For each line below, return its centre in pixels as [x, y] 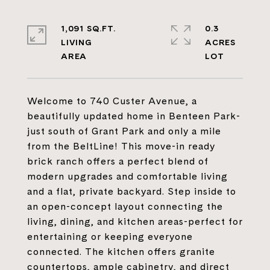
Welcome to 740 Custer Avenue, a [112, 101]
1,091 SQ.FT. [88, 28]
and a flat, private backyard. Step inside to [132, 191]
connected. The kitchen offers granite [121, 251]
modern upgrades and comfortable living [127, 176]
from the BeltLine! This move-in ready [121, 146]
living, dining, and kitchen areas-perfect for [135, 221]
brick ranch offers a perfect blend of [118, 161]
